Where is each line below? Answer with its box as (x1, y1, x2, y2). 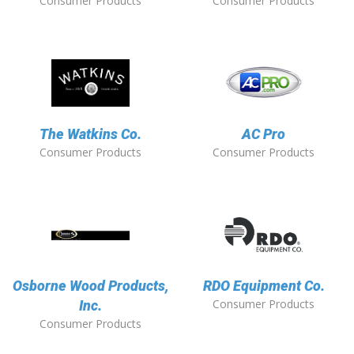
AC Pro (242, 126, 285, 143)
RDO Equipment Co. (202, 277, 325, 295)
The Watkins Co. (40, 126, 141, 143)
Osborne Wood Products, (12, 277, 169, 295)
